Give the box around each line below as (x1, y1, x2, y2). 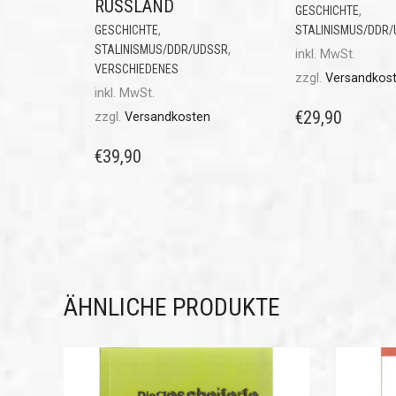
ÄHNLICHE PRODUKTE (64, 292, 280, 322)
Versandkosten (125, 109, 210, 125)
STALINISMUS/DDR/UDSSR (95, 42, 228, 57)
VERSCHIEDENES (95, 61, 179, 76)
